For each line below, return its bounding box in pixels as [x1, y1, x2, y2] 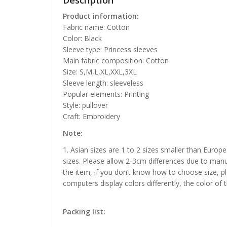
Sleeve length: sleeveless [63, 78, 143, 88]
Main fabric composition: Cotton [63, 56, 169, 66]
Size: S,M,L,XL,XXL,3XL [63, 67, 137, 77]
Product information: [63, 11, 139, 21]
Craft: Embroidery [63, 111, 120, 122]
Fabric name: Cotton [63, 22, 130, 32]
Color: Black [63, 33, 102, 44]
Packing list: [63, 206, 105, 216]
